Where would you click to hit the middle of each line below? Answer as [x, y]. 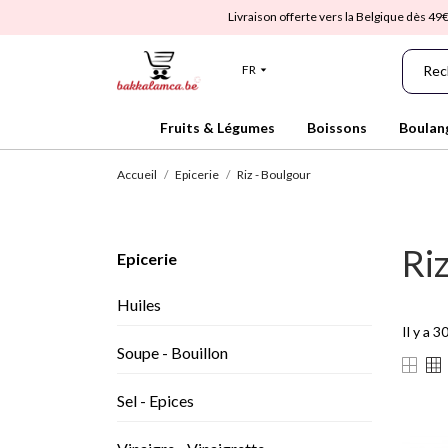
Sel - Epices [155, 400]
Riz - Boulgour [274, 174]
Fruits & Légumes [217, 127]
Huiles [139, 304]
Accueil [137, 174]
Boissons [337, 127]
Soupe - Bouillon [172, 352]
